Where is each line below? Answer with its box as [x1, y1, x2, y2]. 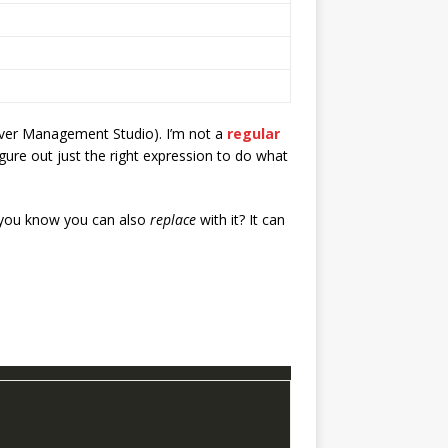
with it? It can [196, 209, 285, 229]
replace [150, 209, 196, 229]
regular [227, 123, 280, 143]
